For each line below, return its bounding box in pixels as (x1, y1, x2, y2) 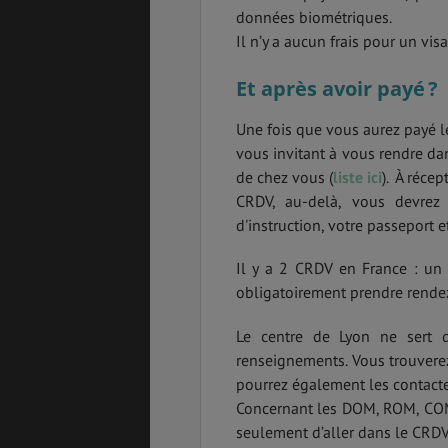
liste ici (333, 167, 383, 188)
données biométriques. (236, 7, 392, 28)
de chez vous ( (236, 167, 334, 188)
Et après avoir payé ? (236, 75, 438, 103)
